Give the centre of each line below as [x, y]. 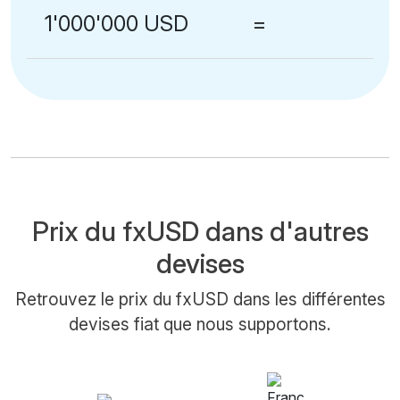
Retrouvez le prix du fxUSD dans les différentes [200, 299]
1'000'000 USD [117, 23]
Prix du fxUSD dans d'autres [200, 231]
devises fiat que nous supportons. [200, 324]
